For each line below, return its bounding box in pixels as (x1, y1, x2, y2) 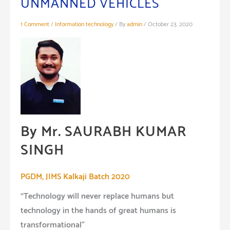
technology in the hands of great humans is (21, 203, 176, 218)
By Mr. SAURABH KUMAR (21, 120, 186, 144)
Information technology (55, 19, 113, 29)
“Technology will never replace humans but (21, 189, 174, 203)
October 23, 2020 (148, 19, 193, 29)
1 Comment (21, 19, 49, 29)
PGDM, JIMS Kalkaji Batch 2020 (21, 169, 130, 184)
